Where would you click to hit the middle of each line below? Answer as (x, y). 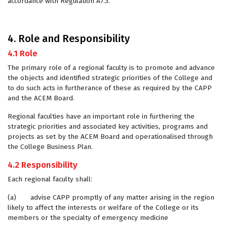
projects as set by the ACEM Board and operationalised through (110, 137)
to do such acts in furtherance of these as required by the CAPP (110, 88)
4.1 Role (23, 53)
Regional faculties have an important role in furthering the (101, 116)
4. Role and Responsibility (69, 39)
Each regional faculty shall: (50, 179)
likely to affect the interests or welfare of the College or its (103, 207)
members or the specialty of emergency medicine (88, 218)
